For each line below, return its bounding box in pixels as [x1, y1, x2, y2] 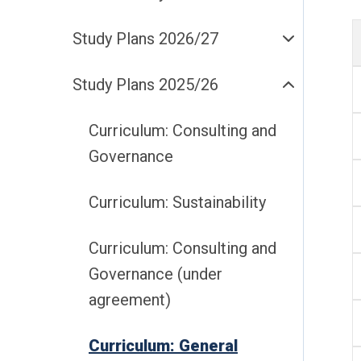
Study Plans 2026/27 [73, 29, 218, 48]
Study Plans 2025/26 [73, 75, 218, 94]
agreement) [89, 290, 171, 309]
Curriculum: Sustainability [89, 193, 266, 212]
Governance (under [89, 264, 222, 284]
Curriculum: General [89, 336, 238, 355]
